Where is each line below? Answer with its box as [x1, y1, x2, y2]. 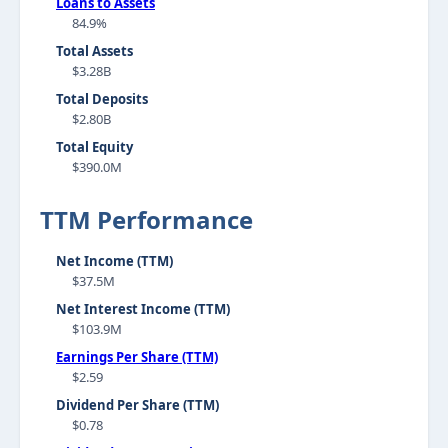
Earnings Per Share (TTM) [56, 348, 218, 366]
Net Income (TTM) [56, 252, 173, 270]
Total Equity [56, 138, 133, 156]
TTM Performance [40, 203, 253, 236]
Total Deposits [56, 90, 148, 108]
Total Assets [56, 42, 133, 60]
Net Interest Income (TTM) [56, 300, 230, 318]
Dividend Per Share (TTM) [56, 396, 219, 414]
